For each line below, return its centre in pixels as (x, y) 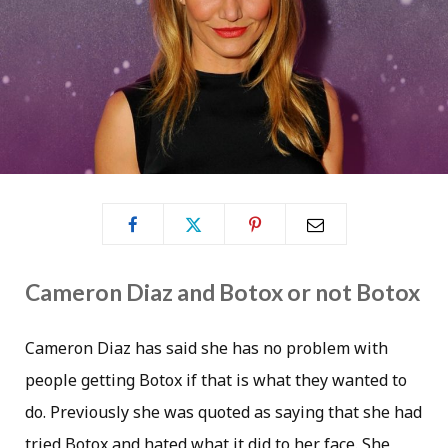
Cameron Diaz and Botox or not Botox (222, 292)
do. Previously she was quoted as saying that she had (223, 412)
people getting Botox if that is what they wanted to (216, 380)
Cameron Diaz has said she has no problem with (206, 348)
